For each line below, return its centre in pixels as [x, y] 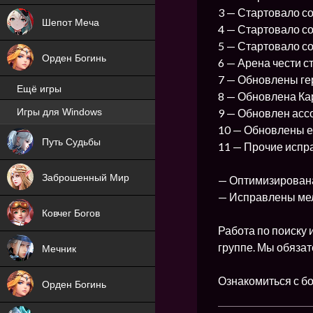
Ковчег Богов [71, 213]
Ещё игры [39, 89]
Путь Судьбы [71, 142]
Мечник [59, 249]
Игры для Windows [59, 112]
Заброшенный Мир [86, 177]
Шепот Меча [71, 22]
